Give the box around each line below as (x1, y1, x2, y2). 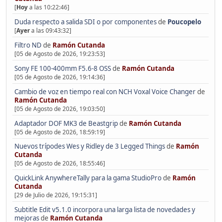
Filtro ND (14, 40, 43, 50)
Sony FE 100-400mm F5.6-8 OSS (14, 63, 111, 73)
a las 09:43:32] (29, 26, 71, 35)
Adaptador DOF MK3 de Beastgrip (14, 118, 118, 128)
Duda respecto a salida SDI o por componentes (14, 17, 157, 26)
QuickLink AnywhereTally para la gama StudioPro (14, 173, 162, 183)
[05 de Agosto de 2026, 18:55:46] (14, 159, 105, 168)
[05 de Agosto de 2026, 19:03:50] (14, 104, 105, 113)
